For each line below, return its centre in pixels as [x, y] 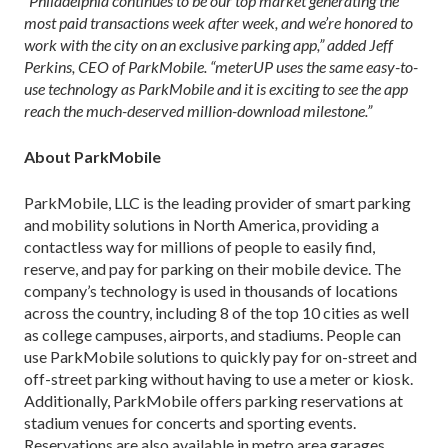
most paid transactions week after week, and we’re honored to [218, 23]
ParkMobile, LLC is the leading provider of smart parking [217, 203]
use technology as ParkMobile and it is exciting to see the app [216, 89]
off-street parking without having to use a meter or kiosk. [218, 379]
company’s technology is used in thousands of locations [211, 291]
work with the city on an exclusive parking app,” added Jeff [208, 45]
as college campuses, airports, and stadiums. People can [212, 335]
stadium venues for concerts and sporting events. [190, 423]
